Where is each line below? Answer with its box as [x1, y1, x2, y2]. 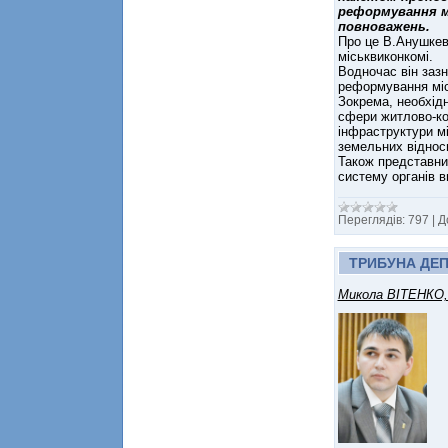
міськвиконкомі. [337, 48, 433, 64]
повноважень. [337, 18, 430, 34]
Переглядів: [337, 212, 405, 226]
